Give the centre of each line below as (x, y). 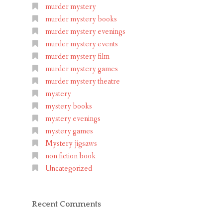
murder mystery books (81, 19)
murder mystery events (82, 44)
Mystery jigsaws (71, 144)
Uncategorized (69, 168)
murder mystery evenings (85, 32)
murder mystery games (82, 69)
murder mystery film (77, 56)
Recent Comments (66, 204)
